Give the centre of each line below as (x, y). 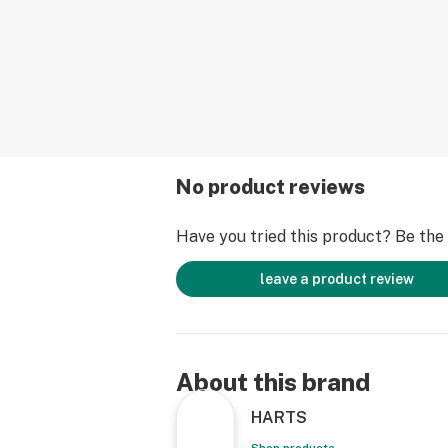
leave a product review (337, 279)
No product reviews (270, 187)
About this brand (273, 382)
